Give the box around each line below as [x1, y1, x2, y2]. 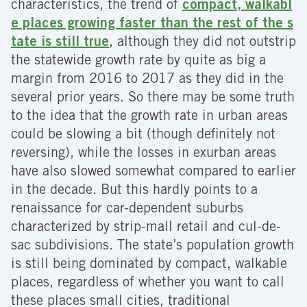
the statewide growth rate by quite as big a [11, 55, 266, 69]
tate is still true [11, 36, 109, 51]
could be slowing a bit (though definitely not [11, 129, 275, 143]
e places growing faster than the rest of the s [11, 18, 293, 32]
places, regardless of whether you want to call [11, 277, 284, 291]
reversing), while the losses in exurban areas [11, 147, 276, 162]
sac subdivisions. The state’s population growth [11, 240, 294, 254]
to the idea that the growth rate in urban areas [11, 110, 288, 125]
